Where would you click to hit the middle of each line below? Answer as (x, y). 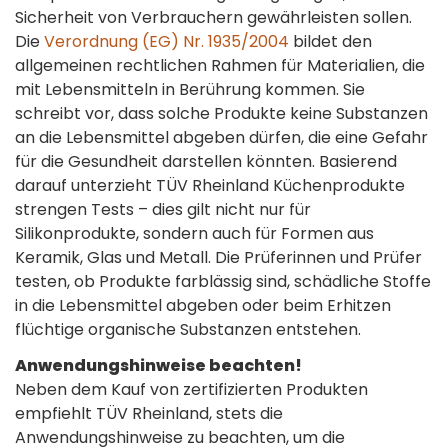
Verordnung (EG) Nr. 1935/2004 (166, 41)
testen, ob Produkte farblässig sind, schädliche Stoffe (223, 281)
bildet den (330, 41)
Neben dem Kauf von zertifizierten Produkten (191, 389)
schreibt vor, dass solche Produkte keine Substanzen (221, 113)
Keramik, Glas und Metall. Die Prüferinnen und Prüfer (218, 257)
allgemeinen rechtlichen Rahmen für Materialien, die (220, 65)
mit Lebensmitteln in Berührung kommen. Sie (190, 89)
